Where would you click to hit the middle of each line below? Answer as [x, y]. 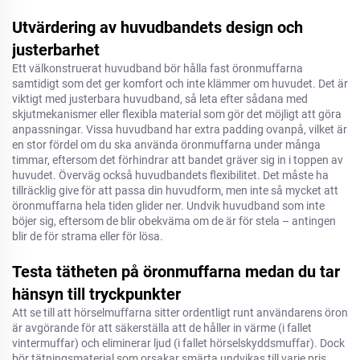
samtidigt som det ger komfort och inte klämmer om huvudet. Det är [180, 84]
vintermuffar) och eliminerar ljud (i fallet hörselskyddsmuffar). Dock [178, 343]
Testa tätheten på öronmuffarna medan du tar [176, 272]
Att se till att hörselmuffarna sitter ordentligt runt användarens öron [180, 313]
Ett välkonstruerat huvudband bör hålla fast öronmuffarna [157, 68]
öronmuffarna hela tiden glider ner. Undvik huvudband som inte [168, 206]
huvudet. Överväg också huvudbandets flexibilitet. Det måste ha [170, 175]
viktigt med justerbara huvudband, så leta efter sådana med [160, 99]
